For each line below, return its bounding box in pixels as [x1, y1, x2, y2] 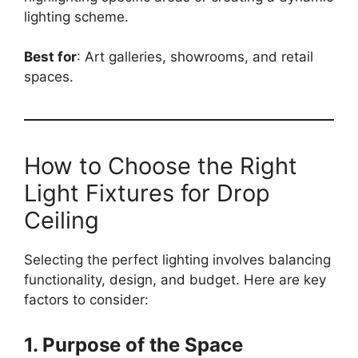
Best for [24, 49, 77, 65]
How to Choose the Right [24, 152, 297, 180]
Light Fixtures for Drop [24, 179, 270, 207]
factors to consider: [24, 292, 149, 308]
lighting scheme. [24, 8, 129, 25]
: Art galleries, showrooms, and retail [77, 49, 313, 65]
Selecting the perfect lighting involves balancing [24, 252, 331, 268]
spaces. [24, 69, 74, 85]
